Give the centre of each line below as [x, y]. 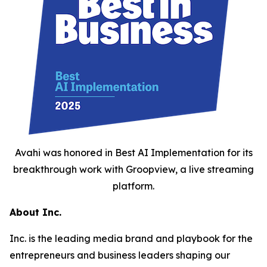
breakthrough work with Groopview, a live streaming [133, 169]
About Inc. [40, 212]
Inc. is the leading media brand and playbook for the [131, 238]
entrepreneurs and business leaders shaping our [120, 255]
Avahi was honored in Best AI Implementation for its [133, 152]
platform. [133, 186]
